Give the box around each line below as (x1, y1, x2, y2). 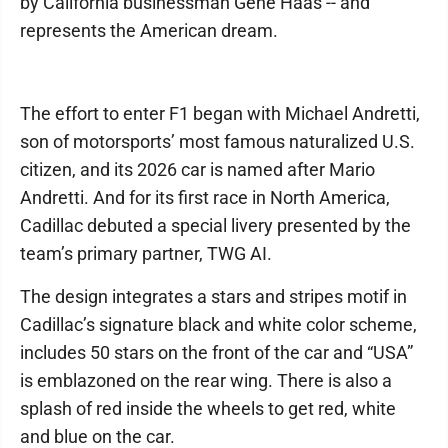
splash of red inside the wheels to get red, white (20, 397, 396, 419)
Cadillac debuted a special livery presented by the (20, 214, 411, 236)
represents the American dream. (20, 19, 278, 41)
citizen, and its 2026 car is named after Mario (20, 158, 375, 180)
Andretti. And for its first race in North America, (20, 186, 390, 208)
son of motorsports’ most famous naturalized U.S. (20, 130, 415, 152)
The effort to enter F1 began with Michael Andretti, (20, 102, 420, 124)
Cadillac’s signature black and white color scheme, (20, 313, 417, 335)
